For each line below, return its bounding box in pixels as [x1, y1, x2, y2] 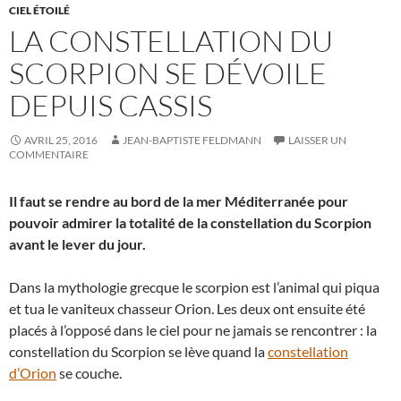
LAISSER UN [288, 133, 346, 147]
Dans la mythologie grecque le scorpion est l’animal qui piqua [9, 278, 380, 295]
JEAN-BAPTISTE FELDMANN [123, 133, 261, 147]
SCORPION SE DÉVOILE [9, 55, 327, 91]
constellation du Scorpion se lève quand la [9, 343, 268, 360]
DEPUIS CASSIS [9, 87, 212, 124]
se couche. [56, 364, 122, 381]
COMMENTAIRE [9, 148, 89, 161]
